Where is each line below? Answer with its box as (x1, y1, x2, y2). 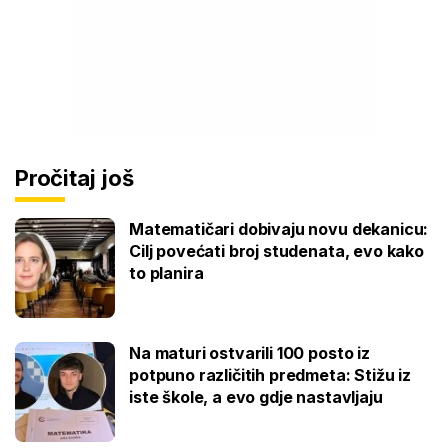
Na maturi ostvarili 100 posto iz (129, 343, 370, 364)
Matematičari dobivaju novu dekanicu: (129, 219, 429, 240)
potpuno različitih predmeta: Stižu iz (129, 365, 412, 386)
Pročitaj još (15, 165, 134, 192)
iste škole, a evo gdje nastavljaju (129, 387, 383, 408)
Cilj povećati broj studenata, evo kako (129, 241, 424, 262)
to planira (129, 263, 204, 284)
